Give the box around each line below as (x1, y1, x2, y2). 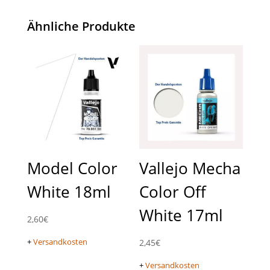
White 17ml (139, 204, 224, 227)
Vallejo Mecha (139, 157, 241, 180)
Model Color (27, 157, 118, 180)
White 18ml (27, 181, 111, 203)
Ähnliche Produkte (27, 18, 136, 35)
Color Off (139, 181, 207, 203)
